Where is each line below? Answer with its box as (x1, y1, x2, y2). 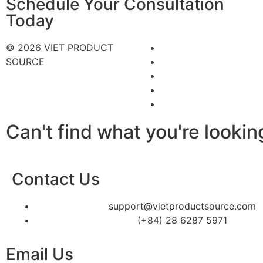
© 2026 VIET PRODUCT (6, 41, 113, 53)
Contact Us (12, 168, 100, 189)
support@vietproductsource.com (108, 200, 256, 212)
